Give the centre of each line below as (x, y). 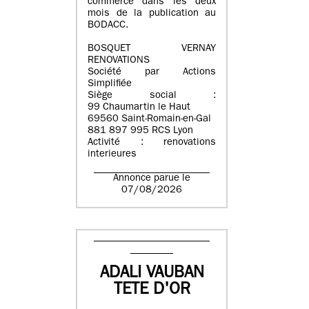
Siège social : (152, 96)
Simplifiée (110, 84)
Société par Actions (152, 72)
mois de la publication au (152, 14)
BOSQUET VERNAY (152, 49)
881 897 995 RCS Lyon (140, 131)
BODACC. (108, 26)
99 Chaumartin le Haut (139, 108)
